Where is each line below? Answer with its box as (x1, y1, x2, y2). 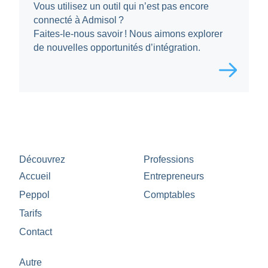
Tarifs (19, 208, 42, 218)
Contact (19, 226, 52, 237)
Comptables (143, 189, 195, 200)
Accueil (19, 170, 51, 181)
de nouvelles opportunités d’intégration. (33, 42, 200, 53)
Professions (143, 154, 194, 165)
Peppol (19, 189, 50, 200)
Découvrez (19, 154, 65, 165)
